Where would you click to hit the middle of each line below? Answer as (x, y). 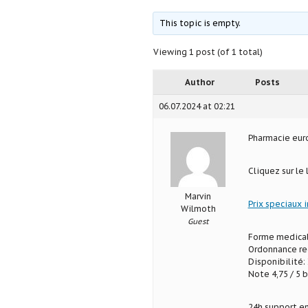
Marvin (198, 197)
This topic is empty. (200, 23)
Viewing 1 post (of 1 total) (208, 52)
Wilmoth (198, 209)
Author (200, 82)
